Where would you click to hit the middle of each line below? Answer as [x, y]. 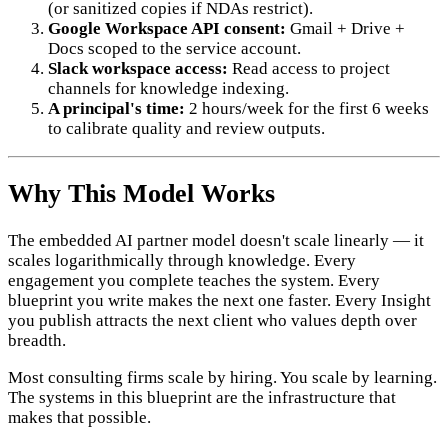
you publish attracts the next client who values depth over [212, 320]
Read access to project [309, 69]
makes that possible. [79, 417]
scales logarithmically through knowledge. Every [182, 260]
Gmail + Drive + [345, 29]
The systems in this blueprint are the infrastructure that [202, 397]
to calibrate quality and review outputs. [186, 129]
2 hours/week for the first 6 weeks [307, 109]
